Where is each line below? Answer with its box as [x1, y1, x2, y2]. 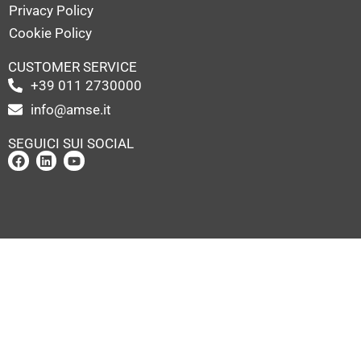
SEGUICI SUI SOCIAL [8, 135, 134, 151]
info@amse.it [30, 101, 111, 118]
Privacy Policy [9, 2, 93, 19]
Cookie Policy [9, 24, 92, 41]
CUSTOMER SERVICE [8, 58, 137, 75]
